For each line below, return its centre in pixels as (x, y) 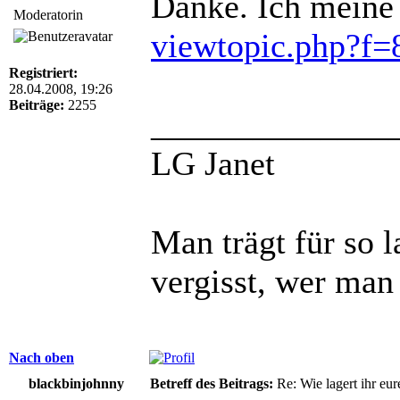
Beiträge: (37, 104)
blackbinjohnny (76, 383)
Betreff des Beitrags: (212, 383)
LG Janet (213, 163)
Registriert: (43, 72)
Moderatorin (48, 14)
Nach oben (42, 357)
